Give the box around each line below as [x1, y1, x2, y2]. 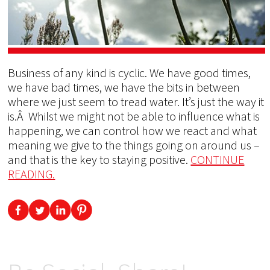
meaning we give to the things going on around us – [8, 137, 260, 153]
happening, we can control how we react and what [8, 123, 257, 139]
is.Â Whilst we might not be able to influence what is [8, 108, 260, 124]
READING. [8, 166, 55, 182]
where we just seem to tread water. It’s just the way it [8, 94, 265, 110]
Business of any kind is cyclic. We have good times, [8, 65, 251, 81]
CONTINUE [190, 152, 245, 168]
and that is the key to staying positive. [8, 152, 191, 168]
